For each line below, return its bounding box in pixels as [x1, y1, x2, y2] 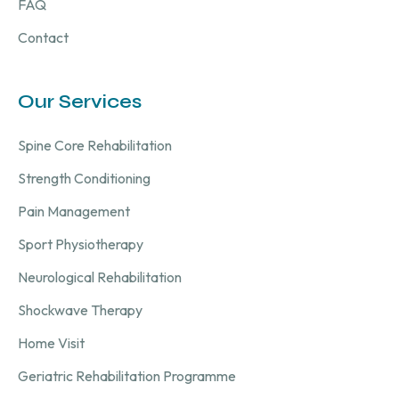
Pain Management [18, 201, 130, 220]
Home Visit [18, 333, 85, 352]
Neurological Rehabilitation [18, 267, 182, 286]
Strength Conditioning [18, 168, 151, 187]
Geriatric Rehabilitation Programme [18, 366, 236, 385]
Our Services [18, 89, 142, 113]
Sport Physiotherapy [18, 234, 143, 253]
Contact [18, 28, 69, 46]
